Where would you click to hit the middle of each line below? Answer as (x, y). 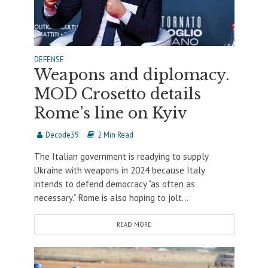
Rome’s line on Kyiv (110, 114)
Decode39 (62, 135)
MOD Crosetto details (117, 95)
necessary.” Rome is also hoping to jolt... (111, 198)
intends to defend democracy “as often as (114, 184)
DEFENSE (49, 60)
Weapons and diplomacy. (132, 75)
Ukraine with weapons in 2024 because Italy (119, 170)
